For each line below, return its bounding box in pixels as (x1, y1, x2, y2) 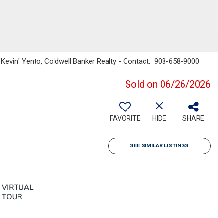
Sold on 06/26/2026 (125, 78, 211, 90)
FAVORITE (109, 114, 141, 122)
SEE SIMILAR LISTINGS (130, 143, 189, 149)
